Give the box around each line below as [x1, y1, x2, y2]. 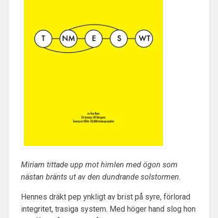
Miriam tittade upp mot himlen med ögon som [20, 160, 178, 170]
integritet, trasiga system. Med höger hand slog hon [20, 204, 196, 214]
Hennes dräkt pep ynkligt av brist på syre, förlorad [20, 192, 190, 202]
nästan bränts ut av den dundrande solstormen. [20, 172, 181, 182]
